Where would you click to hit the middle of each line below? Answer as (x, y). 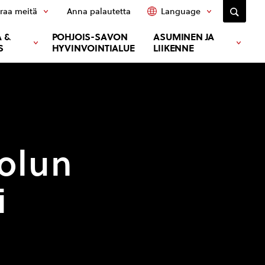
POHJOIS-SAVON (90, 37)
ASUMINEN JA (184, 37)
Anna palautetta (99, 11)
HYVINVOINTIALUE (93, 48)
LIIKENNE (174, 48)
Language (181, 11)
